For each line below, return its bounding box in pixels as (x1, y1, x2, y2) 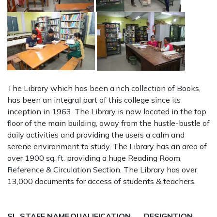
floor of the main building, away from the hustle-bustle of (7, 118, 210, 128)
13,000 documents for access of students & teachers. (7, 176, 196, 186)
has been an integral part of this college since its (7, 94, 181, 105)
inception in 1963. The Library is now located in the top (7, 106, 206, 116)
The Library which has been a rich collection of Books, (7, 83, 201, 93)
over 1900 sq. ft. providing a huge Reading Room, (7, 153, 182, 163)
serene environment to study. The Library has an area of (7, 141, 207, 151)
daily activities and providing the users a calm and (7, 129, 185, 139)
